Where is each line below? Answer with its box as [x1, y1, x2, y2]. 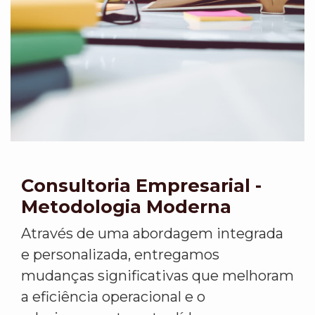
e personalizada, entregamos [21, 246, 219, 264]
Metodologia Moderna [21, 195, 231, 218]
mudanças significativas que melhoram [21, 267, 294, 285]
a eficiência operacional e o [21, 288, 205, 306]
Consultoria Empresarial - [21, 174, 262, 197]
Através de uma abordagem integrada [21, 225, 283, 243]
